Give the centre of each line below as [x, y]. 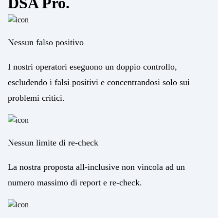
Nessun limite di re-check [53, 142]
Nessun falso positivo [46, 42]
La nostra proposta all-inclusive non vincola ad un [96, 167]
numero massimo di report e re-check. [75, 182]
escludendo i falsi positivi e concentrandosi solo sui [99, 82]
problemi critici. [36, 98]
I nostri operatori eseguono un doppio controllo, [92, 66]
